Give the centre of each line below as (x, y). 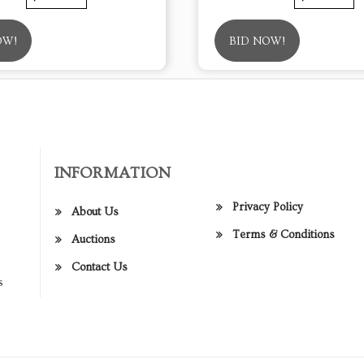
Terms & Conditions (284, 235)
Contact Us (100, 267)
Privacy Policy (268, 208)
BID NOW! (257, 41)
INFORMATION (112, 173)
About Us (95, 212)
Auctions (93, 239)
